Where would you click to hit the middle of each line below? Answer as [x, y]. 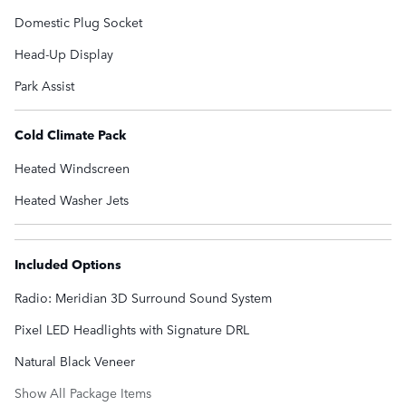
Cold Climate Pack [70, 135]
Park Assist [44, 86]
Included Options [68, 264]
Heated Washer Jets [72, 200]
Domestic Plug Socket [78, 22]
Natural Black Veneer [75, 361]
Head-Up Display [64, 54]
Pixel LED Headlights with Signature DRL [132, 329]
